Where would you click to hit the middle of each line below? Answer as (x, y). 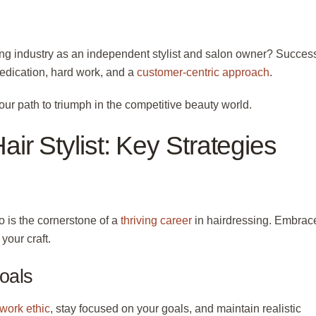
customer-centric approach (203, 72)
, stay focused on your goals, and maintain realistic (176, 308)
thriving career (156, 221)
